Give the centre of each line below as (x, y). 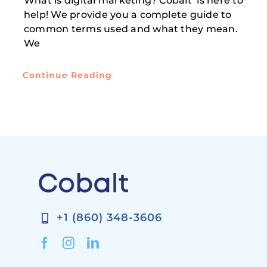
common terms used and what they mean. (131, 29)
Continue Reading (67, 75)
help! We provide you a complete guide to (128, 15)
